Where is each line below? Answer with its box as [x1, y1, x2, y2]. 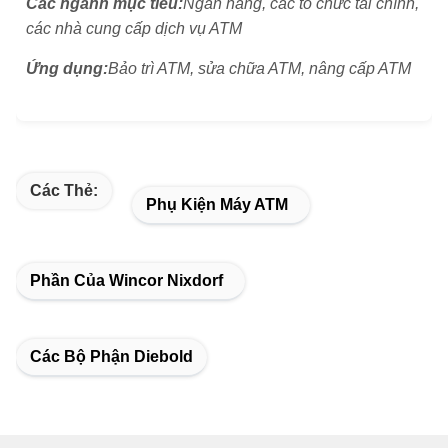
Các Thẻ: [30, 182, 98, 199]
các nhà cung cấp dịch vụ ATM [26, 19, 242, 37]
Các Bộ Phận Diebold [30, 348, 193, 365]
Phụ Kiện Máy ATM [146, 196, 288, 213]
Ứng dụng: [26, 59, 108, 77]
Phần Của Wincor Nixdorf [30, 272, 223, 289]
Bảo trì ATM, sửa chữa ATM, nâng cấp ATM [108, 59, 411, 77]
